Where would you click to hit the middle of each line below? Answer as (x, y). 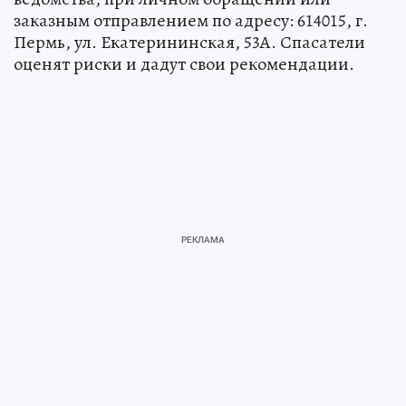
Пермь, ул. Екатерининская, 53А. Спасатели (189, 43)
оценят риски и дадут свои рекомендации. (184, 64)
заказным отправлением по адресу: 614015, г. (191, 21)
